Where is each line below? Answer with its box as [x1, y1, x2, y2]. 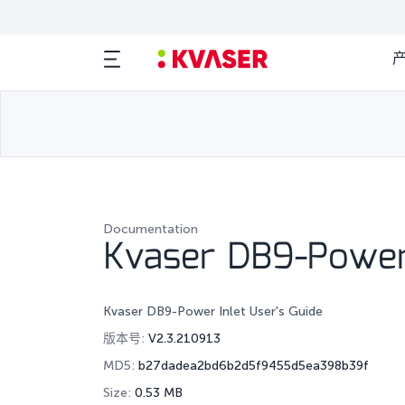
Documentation [103, 221, 198, 237]
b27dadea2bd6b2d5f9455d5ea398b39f [138, 357, 369, 373]
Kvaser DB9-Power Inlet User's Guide [103, 303, 323, 319]
